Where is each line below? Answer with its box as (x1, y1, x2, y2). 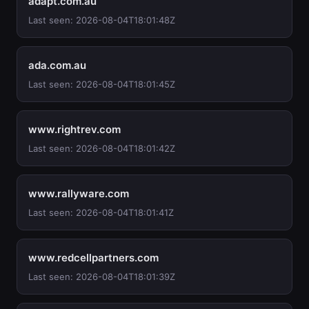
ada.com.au (28, 59, 86, 72)
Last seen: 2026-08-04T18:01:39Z (28, 271, 175, 282)
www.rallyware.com (28, 187, 129, 200)
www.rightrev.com (28, 123, 121, 136)
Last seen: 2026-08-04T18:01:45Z (28, 79, 175, 90)
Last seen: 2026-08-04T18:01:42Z (28, 143, 175, 154)
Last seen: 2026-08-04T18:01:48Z (28, 14, 175, 26)
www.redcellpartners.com (28, 251, 159, 264)
